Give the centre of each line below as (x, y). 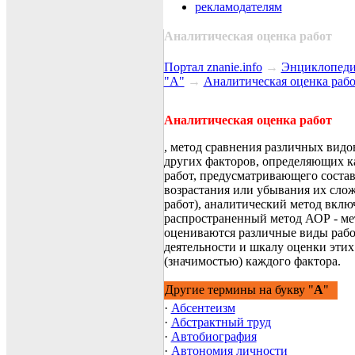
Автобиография (214, 337)
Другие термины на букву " (239, 290)
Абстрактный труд (221, 323)
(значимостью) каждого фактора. (252, 261)
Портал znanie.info (213, 67)
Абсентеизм (203, 308)
